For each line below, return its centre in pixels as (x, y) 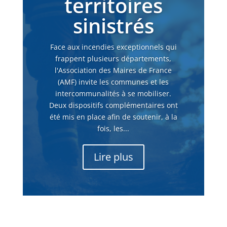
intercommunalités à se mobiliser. (113, 94)
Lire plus (113, 157)
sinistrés (113, 26)
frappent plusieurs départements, (113, 59)
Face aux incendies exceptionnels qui (113, 47)
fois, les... (113, 129)
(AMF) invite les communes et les (113, 82)
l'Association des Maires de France (113, 70)
